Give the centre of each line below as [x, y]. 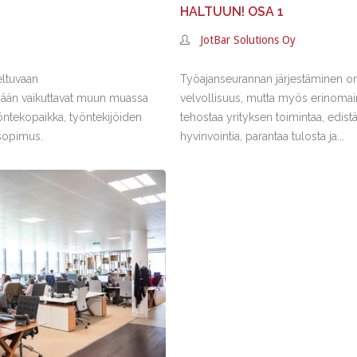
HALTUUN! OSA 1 [232, 12]
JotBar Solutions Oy [248, 40]
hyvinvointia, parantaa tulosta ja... [263, 136]
